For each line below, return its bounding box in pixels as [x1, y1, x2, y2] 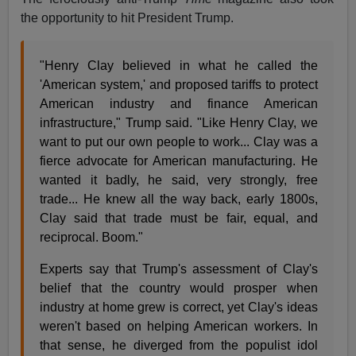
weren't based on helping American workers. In [40, 319, 318, 333]
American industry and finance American [40, 96, 318, 110]
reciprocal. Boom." [40, 230, 144, 244]
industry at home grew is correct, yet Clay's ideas [40, 300, 318, 314]
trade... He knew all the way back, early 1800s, [40, 192, 318, 206]
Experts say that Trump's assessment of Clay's [40, 261, 318, 276]
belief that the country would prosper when [40, 281, 318, 295]
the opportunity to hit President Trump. [21, 10, 234, 25]
